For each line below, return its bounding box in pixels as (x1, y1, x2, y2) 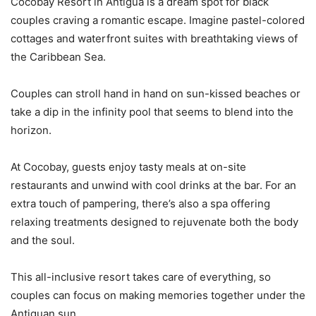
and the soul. (11, 233, 75, 247)
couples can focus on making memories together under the (11, 288, 305, 302)
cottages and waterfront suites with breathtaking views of (11, 31, 298, 45)
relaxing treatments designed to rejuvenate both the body (11, 214, 298, 229)
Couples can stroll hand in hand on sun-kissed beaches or (11, 86, 300, 100)
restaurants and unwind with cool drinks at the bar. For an (11, 178, 296, 192)
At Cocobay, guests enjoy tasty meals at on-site (11, 159, 246, 174)
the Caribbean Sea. (11, 49, 106, 63)
